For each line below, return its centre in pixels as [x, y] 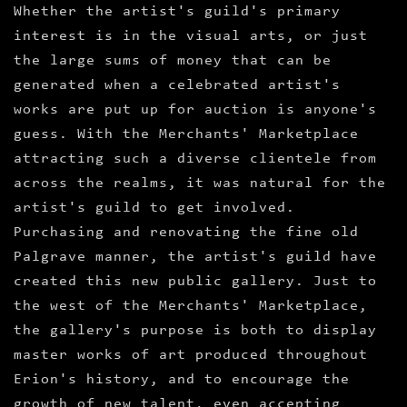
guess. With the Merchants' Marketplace [186, 135]
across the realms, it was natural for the [200, 184]
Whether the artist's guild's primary [177, 12]
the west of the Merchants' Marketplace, [191, 307]
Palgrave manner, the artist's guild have [195, 258]
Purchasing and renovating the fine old [186, 233]
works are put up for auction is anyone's [195, 110]
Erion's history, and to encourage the [182, 380]
